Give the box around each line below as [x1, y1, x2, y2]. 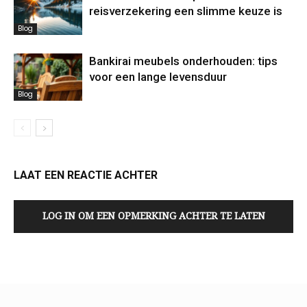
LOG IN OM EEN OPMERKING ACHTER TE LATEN [42, 210, 265, 221]
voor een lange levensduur [89, 69, 227, 84]
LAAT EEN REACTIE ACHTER [14, 168, 158, 182]
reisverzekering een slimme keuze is [89, 3, 282, 18]
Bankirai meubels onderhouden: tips [89, 53, 278, 68]
